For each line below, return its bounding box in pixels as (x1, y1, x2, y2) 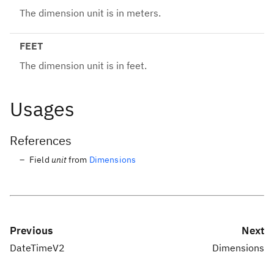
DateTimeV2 (10, 242, 65, 254)
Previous (10, 224, 53, 238)
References (10, 131, 72, 149)
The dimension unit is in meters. (20, 7, 161, 20)
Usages (10, 95, 75, 122)
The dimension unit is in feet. (20, 59, 147, 72)
